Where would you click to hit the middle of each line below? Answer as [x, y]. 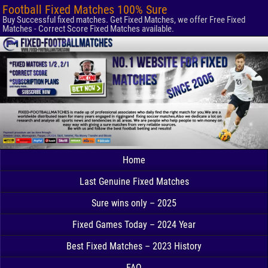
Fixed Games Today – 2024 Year [134, 225]
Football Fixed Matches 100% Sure [85, 10]
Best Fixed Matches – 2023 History [134, 246]
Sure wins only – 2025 [134, 203]
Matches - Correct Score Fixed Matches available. [88, 29]
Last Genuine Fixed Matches [134, 182]
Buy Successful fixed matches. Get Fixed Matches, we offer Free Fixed [124, 20]
